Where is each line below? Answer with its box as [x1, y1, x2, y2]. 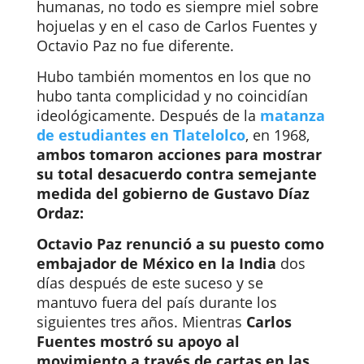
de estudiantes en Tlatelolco [36, 124, 245, 145]
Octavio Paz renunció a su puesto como [36, 233, 324, 253]
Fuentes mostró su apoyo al [36, 331, 240, 351]
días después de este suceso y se [36, 272, 263, 292]
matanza [259, 105, 325, 125]
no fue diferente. [115, 35, 234, 55]
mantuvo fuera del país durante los [36, 292, 277, 312]
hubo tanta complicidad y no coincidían [36, 85, 308, 106]
